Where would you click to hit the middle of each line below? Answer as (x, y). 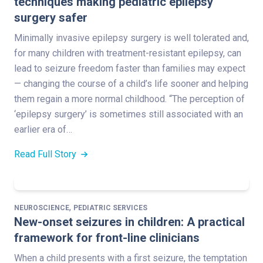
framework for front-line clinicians (107, 237)
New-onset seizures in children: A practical (129, 222)
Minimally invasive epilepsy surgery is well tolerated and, (131, 38)
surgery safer (51, 17)
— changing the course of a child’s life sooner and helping (131, 83)
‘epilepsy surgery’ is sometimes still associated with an (129, 114)
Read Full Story (46, 154)
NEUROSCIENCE (42, 208)
